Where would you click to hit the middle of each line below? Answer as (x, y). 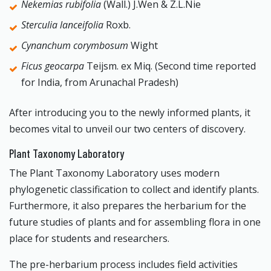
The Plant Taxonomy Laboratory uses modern (114, 173)
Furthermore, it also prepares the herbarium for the (128, 206)
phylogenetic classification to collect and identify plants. (134, 189)
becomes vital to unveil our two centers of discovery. (127, 129)
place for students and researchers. (89, 238)
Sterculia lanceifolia (64, 25)
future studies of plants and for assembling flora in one (135, 222)
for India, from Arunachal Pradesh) (100, 82)
